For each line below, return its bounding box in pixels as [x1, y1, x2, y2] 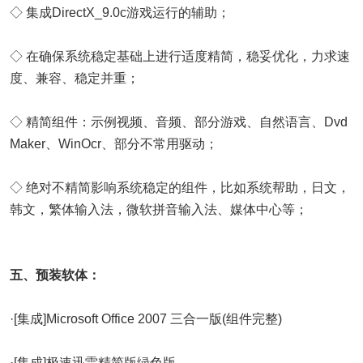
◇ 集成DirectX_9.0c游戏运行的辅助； [10, 6, 230, 20]
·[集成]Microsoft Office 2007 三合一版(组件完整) [10, 312, 282, 327]
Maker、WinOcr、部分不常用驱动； [10, 137, 218, 152]
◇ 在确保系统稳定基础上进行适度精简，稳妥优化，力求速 [10, 49, 350, 64]
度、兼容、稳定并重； [10, 71, 139, 86]
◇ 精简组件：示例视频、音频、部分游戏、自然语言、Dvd [10, 115, 348, 130]
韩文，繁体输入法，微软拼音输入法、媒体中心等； [10, 203, 308, 217]
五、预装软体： [10, 268, 100, 283]
